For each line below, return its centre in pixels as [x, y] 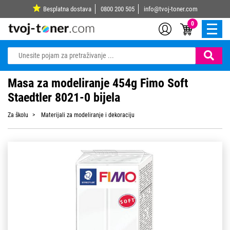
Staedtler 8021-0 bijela [64, 98]
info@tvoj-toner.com [170, 9]
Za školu [18, 115]
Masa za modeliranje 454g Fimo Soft [98, 83]
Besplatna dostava [67, 9]
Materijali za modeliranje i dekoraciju [88, 115]
